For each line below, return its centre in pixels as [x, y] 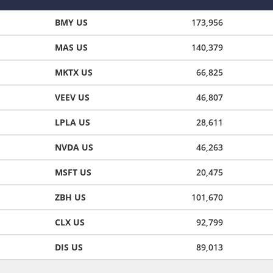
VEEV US [72, 97]
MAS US [71, 47]
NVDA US [74, 147]
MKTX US [74, 72]
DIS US [69, 247]
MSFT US [73, 172]
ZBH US [70, 197]
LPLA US [73, 122]
